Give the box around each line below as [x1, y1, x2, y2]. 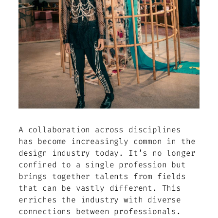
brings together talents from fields [18, 171, 186, 182]
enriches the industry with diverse [18, 194, 181, 205]
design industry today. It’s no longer [18, 147, 196, 158]
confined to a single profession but [18, 159, 186, 170]
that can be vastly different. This [18, 182, 181, 193]
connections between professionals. [18, 206, 181, 217]
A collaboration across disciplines [18, 124, 181, 135]
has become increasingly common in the [18, 136, 196, 146]
